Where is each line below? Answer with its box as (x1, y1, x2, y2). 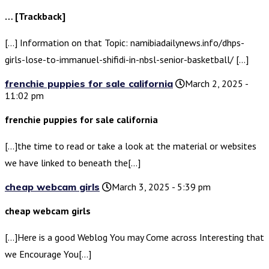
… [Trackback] (5, 10, 65, 23)
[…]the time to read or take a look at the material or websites (5, 140, 256, 153)
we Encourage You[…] (5, 248, 91, 261)
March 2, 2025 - (185, 77, 248, 90)
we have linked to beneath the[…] (5, 157, 141, 169)
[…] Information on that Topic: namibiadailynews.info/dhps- (5, 37, 244, 49)
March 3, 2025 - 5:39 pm (112, 181, 211, 193)
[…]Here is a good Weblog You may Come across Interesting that (5, 231, 264, 244)
